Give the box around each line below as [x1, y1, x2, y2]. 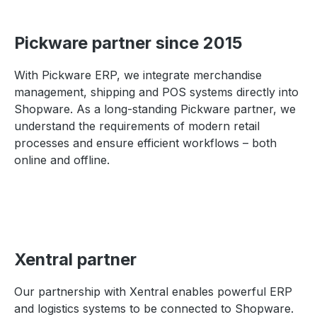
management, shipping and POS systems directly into [14, 85, 299, 99]
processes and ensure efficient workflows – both [14, 136, 277, 150]
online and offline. [14, 153, 110, 167]
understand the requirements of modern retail [14, 119, 260, 133]
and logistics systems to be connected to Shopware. [14, 301, 294, 316]
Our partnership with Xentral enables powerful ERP [14, 284, 292, 299]
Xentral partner [14, 249, 137, 270]
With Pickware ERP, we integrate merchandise [14, 68, 262, 82]
